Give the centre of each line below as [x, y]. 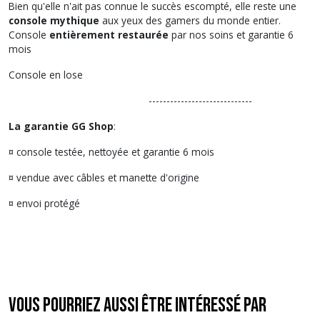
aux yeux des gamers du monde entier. [190, 20]
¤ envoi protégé [44, 203]
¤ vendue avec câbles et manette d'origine [104, 177]
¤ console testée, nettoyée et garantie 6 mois [111, 152]
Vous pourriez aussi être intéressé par [137, 305]
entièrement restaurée [109, 35]
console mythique [54, 20]
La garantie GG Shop [61, 126]
